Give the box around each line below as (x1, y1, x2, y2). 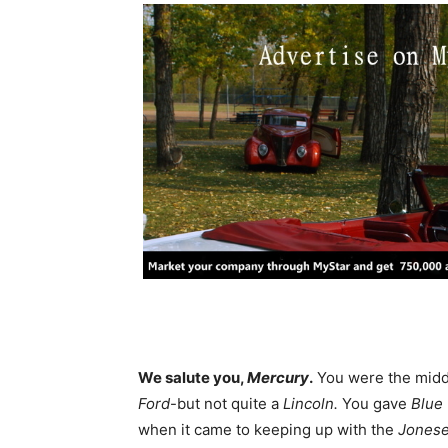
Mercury (247, 367, 309, 387)
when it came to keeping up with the (138, 419, 398, 439)
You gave (338, 393, 411, 413)
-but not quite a (170, 393, 283, 413)
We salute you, (138, 367, 247, 387)
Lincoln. (283, 393, 338, 413)
